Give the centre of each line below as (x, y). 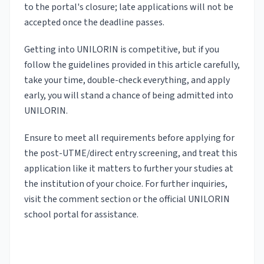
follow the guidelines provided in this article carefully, (132, 65)
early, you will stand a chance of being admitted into (129, 96)
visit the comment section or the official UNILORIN (127, 199)
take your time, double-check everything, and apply (127, 80)
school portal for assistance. (81, 215)
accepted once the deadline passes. (94, 23)
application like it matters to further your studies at (129, 169)
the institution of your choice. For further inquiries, (126, 184)
